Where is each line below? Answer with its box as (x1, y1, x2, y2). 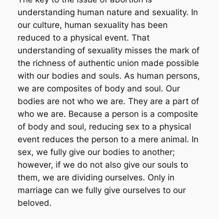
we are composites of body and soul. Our (17, 83, 180, 93)
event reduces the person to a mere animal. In (17, 134, 198, 144)
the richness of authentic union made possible (17, 58, 199, 68)
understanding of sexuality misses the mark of (17, 45, 199, 55)
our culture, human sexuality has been (17, 20, 168, 30)
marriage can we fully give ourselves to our (17, 185, 186, 195)
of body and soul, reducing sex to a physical (17, 121, 191, 131)
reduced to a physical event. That (17, 32, 150, 43)
